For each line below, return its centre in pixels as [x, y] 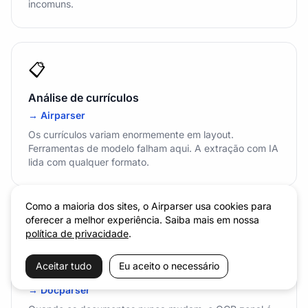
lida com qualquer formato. [89, 162]
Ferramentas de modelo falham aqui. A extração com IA [153, 148]
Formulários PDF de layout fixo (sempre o [136, 256]
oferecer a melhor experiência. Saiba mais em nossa [142, 220]
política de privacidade [77, 234]
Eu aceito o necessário [169, 266]
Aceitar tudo [64, 266]
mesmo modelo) [70, 272]
